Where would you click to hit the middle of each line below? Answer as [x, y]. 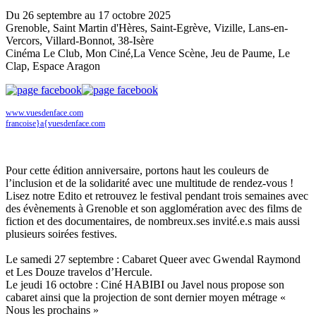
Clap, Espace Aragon [53, 66]
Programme [31, 146]
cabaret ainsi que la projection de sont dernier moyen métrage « [146, 297]
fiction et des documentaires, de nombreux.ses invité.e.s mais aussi [153, 221]
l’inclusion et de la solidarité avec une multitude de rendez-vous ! [150, 183]
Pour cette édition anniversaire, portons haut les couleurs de [137, 170]
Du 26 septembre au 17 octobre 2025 [88, 15]
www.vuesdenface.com [44, 113]
